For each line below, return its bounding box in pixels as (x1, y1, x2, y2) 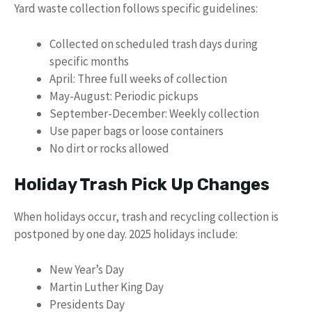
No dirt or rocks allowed (49, 140, 169, 156)
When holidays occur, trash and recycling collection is (14, 209, 279, 225)
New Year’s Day (49, 261, 124, 277)
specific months (49, 53, 129, 69)
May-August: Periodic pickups (49, 88, 198, 104)
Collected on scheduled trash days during (49, 36, 258, 52)
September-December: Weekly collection (49, 105, 259, 121)
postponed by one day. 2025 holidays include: (14, 226, 237, 242)
